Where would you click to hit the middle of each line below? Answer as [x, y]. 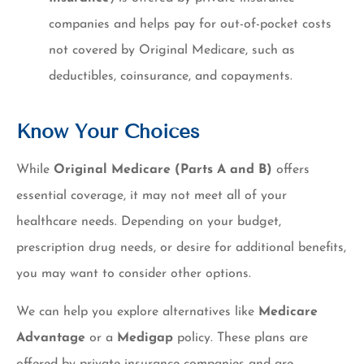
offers [291, 170]
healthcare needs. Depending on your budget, [149, 222]
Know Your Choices [108, 132]
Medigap [145, 338]
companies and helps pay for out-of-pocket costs [190, 25]
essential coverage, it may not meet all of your [152, 196]
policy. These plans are [240, 338]
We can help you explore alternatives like [137, 312]
